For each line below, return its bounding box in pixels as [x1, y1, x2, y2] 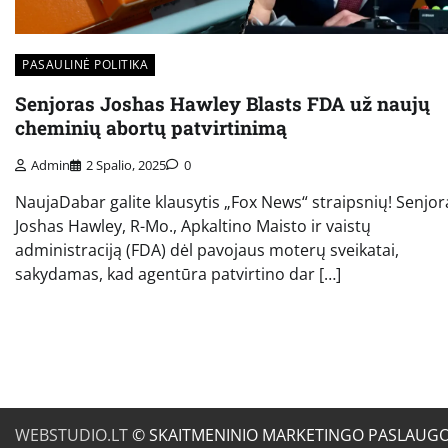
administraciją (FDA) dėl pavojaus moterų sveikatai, [15, 238, 399, 261]
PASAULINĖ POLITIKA [22, 56, 148, 74]
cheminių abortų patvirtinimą [15, 115, 287, 141]
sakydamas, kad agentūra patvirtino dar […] [15, 262, 341, 285]
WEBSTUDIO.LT [15, 423, 128, 446]
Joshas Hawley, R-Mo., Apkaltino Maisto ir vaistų [15, 214, 371, 237]
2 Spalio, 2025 [86, 155, 166, 174]
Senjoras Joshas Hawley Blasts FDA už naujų [15, 91, 430, 117]
